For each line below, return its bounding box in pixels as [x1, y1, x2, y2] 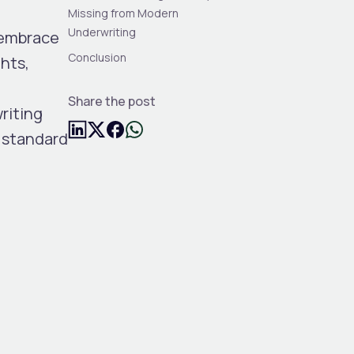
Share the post [68, 92, 156, 110]
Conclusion [68, 49, 127, 65]
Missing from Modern [68, 5, 179, 21]
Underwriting [68, 24, 137, 40]
